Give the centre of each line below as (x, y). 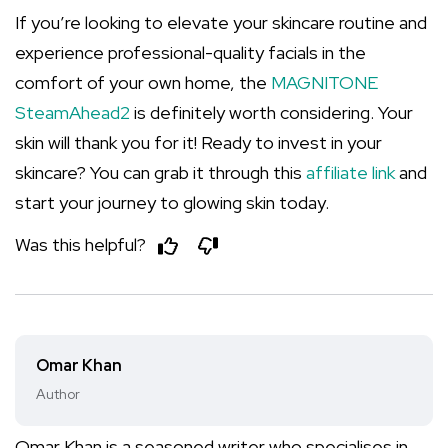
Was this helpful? (82, 244)
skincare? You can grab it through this (160, 172)
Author (58, 394)
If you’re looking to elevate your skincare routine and (221, 22)
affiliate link (350, 172)
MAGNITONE (324, 82)
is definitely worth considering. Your (271, 112)
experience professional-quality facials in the (190, 52)
